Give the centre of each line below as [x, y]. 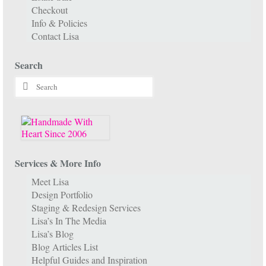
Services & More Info [58, 163]
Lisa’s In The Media [69, 220]
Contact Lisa [55, 36]
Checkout [50, 9]
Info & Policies [59, 23]
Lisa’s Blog [53, 233]
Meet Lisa [50, 181]
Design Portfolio [62, 194]
